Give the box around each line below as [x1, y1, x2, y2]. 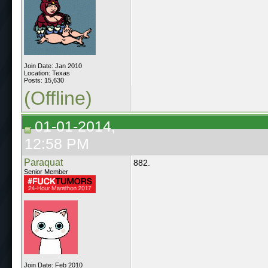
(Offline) [24, 87, 92, 109]
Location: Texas [24, 69, 70, 77]
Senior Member [24, 167, 68, 175]
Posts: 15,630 [24, 76, 64, 84]
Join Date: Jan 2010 [24, 62, 82, 69]
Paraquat [24, 157, 63, 167]
